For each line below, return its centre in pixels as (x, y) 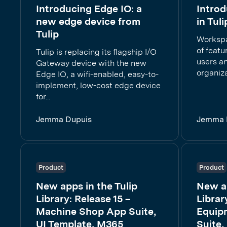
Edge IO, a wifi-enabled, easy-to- (97, 74)
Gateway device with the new (91, 63)
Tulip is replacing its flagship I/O (96, 52)
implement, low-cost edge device (98, 85)
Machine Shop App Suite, (96, 211)
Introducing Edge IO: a (89, 9)
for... (43, 97)
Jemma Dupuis (64, 119)
